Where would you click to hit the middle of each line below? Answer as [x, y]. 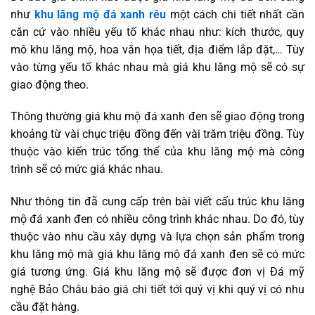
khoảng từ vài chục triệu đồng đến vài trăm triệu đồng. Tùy [157, 134]
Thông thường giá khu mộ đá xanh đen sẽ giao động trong [157, 117]
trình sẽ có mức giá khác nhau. [88, 169]
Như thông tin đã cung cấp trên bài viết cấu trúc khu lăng [157, 202]
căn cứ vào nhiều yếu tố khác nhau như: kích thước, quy [157, 32]
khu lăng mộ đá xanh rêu [100, 14]
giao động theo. [51, 84]
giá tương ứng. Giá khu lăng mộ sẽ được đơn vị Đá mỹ [157, 272]
